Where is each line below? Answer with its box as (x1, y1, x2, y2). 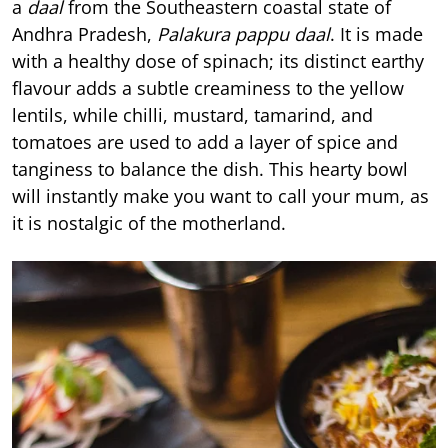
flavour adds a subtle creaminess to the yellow (12, 75, 404, 100)
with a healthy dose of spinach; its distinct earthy (12, 48, 424, 73)
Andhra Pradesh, (12, 21, 157, 46)
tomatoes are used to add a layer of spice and (12, 129, 398, 154)
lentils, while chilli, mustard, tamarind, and (12, 102, 373, 127)
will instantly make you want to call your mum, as (12, 183, 429, 208)
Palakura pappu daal (157, 21, 330, 46)
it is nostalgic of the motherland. (12, 210, 291, 235)
